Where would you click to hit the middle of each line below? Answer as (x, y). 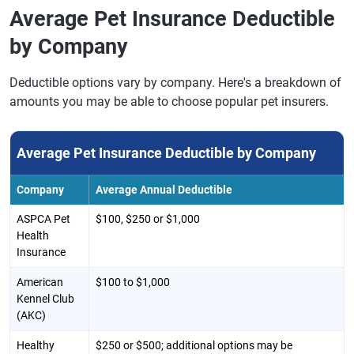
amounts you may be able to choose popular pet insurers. (169, 102)
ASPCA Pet (43, 219)
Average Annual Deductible (164, 190)
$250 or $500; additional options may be (194, 345)
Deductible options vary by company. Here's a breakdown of (175, 83)
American (40, 282)
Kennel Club (45, 299)
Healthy (36, 345)
